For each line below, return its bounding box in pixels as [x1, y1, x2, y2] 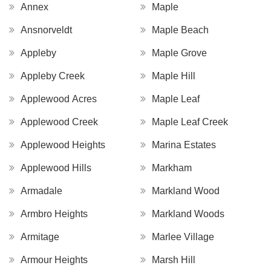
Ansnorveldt [21, 24, 72, 35]
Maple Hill [152, 70, 195, 81]
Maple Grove [152, 47, 207, 58]
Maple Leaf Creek [152, 116, 228, 127]
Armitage [21, 231, 59, 242]
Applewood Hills [21, 162, 91, 173]
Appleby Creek [21, 70, 85, 81]
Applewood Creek [21, 116, 98, 127]
